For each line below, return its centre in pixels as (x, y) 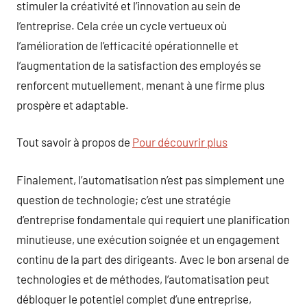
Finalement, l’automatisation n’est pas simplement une (150, 179)
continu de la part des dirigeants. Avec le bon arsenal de (153, 259)
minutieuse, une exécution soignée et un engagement (148, 239)
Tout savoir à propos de (74, 142)
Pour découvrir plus (180, 142)
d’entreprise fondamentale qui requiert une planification (153, 219)
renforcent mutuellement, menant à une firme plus (140, 85)
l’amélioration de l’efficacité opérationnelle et (127, 45)
